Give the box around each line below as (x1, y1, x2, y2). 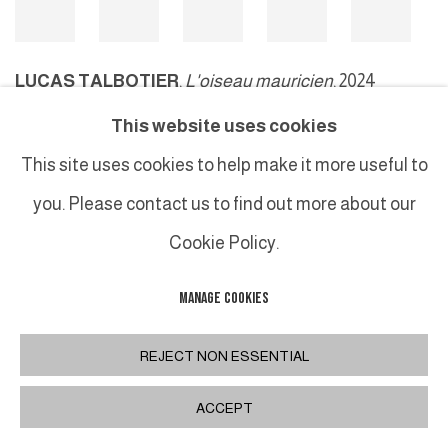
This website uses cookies (111, 116, 337, 137)
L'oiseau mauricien (185, 70, 333, 91)
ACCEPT (195, 400, 253, 416)
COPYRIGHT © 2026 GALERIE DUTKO (15, 212, 168, 228)
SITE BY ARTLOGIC (190, 212, 268, 228)
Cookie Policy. (169, 233, 279, 254)
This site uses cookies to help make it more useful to (20, 155, 428, 176)
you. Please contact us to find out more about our (32, 194, 416, 215)
